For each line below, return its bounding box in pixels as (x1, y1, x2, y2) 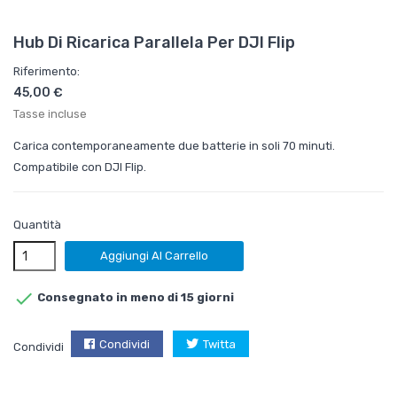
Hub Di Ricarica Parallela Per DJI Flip (13, 33, 295, 53)
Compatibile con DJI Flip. (13, 160, 146, 175)
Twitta (203, 337, 236, 351)
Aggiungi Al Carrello (100, 249, 208, 263)
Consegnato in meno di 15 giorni (35, 291, 234, 305)
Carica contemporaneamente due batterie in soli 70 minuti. (13, 139, 335, 153)
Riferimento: (13, 65, 80, 79)
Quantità (13, 218, 61, 232)
